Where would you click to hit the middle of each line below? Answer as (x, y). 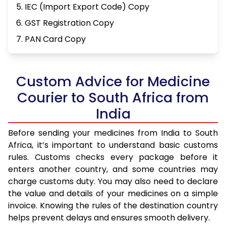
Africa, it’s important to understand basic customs (113, 145)
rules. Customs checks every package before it (113, 157)
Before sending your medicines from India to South (113, 133)
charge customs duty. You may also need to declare (113, 182)
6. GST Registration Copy (65, 23)
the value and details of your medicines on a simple (113, 194)
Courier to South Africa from (113, 98)
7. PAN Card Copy (51, 39)
